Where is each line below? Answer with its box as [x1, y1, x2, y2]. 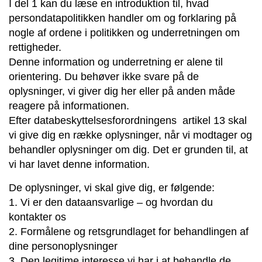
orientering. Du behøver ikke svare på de [9, 70, 199, 82]
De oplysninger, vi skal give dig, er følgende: [9, 181, 215, 194]
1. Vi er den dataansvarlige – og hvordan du [9, 196, 213, 208]
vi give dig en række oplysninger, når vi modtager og [9, 129, 252, 141]
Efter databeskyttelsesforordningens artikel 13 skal [9, 114, 247, 126]
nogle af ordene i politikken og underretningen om [9, 26, 240, 39]
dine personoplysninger [9, 240, 118, 252]
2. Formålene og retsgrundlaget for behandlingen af [9, 225, 249, 237]
